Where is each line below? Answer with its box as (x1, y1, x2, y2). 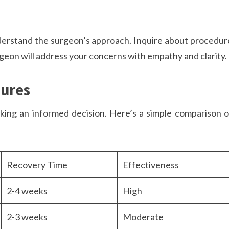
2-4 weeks (7, 185, 48, 197)
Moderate (123, 211, 164, 223)
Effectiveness (123, 159, 179, 171)
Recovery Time (7, 159, 67, 171)
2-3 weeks (7, 211, 48, 223)
